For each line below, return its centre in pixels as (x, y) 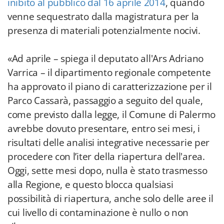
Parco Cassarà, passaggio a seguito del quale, (105, 100)
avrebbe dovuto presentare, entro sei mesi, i (104, 128)
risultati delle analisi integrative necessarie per (109, 142)
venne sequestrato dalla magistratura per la (103, 16)
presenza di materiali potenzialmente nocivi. (104, 30)
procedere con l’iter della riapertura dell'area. (106, 156)
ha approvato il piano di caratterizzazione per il (110, 86)
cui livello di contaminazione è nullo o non (98, 212)
